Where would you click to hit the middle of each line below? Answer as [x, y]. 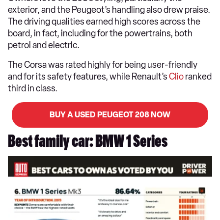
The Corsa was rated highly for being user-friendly [103, 65]
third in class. [33, 88]
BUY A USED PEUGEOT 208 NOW [110, 114]
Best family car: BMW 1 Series [88, 143]
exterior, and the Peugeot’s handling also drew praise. [109, 10]
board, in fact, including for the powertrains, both [100, 33]
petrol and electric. [44, 45]
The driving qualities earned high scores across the [104, 21]
